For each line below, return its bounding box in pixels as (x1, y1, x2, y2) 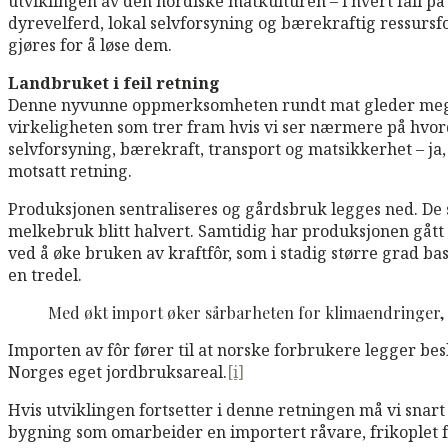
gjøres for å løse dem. (8, 33, 172, 56)
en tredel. (8, 263, 82, 286)
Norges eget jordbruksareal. (8, 360, 227, 383)
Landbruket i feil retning (8, 71, 220, 94)
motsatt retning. (8, 159, 132, 182)
